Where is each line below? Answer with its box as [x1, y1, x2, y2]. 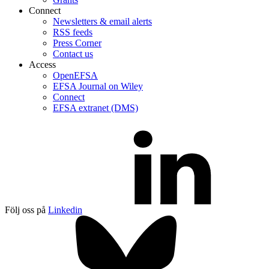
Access [29, 59, 56, 70]
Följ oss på [5, 205, 46, 216]
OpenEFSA [53, 70, 98, 81]
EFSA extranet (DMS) [53, 103, 138, 113]
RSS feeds [53, 27, 92, 38]
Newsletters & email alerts [53, 16, 152, 27]
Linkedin [48, 205, 82, 216]
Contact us [53, 49, 93, 59]
